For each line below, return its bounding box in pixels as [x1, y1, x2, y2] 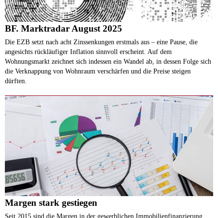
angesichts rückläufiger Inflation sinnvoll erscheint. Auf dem [5, 47, 172, 55]
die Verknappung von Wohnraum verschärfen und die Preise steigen [5, 67, 191, 75]
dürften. [5, 76, 27, 85]
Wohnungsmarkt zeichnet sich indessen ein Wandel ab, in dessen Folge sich [5, 57, 211, 65]
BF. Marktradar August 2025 [5, 23, 122, 34]
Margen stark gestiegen [5, 197, 97, 208]
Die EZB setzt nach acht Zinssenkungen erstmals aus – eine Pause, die [5, 37, 198, 46]
